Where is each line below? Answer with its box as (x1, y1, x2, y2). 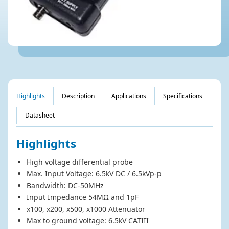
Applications (111, 91, 146, 101)
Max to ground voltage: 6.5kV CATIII (26, 216, 149, 226)
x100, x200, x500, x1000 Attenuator (26, 204, 145, 214)
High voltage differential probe (26, 157, 133, 167)
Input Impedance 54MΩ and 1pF (26, 192, 139, 202)
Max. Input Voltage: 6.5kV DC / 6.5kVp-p (26, 169, 162, 179)
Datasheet (25, 111, 55, 120)
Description (62, 91, 95, 101)
